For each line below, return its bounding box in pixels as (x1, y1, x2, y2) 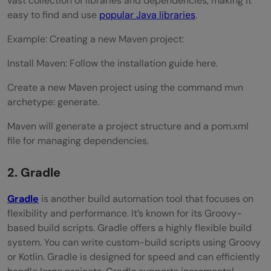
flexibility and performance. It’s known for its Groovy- (7, 206, 242, 220)
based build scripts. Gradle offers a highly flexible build (7, 221, 252, 234)
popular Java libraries (99, 8, 195, 21)
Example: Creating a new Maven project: (7, 32, 184, 45)
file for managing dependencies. (7, 134, 149, 147)
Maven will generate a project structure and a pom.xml (7, 119, 249, 132)
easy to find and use (7, 8, 99, 21)
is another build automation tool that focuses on (39, 192, 253, 205)
